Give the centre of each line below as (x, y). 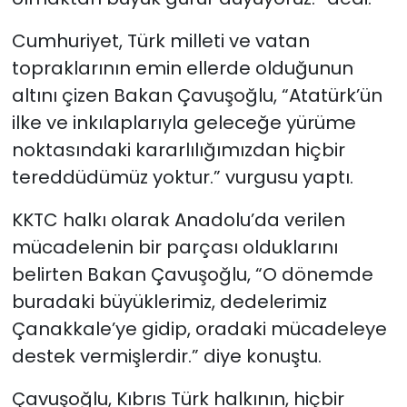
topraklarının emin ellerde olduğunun (182, 69)
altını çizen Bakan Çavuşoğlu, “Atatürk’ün (197, 96)
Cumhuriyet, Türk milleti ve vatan (160, 41)
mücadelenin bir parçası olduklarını (174, 248)
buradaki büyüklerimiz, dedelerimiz (169, 302)
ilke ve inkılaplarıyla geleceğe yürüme (184, 123)
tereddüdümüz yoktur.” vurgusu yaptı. (182, 178)
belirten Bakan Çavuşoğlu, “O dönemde (192, 275)
